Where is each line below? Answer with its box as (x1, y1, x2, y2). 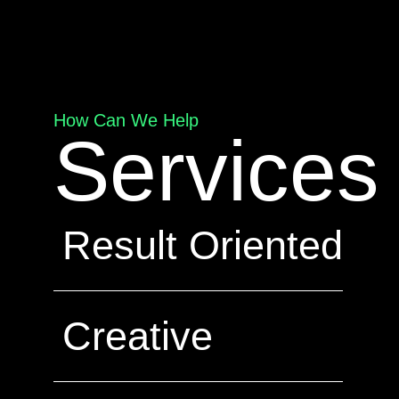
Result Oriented (62, 223, 343, 268)
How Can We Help (53, 110, 199, 130)
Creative (62, 313, 213, 359)
